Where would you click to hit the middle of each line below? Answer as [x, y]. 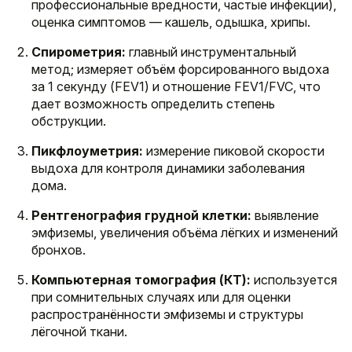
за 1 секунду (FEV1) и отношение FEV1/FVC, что [176, 86]
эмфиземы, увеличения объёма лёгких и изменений [185, 232]
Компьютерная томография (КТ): [141, 279]
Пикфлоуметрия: [87, 150]
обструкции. [69, 121]
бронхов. [59, 249]
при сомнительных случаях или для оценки [161, 297]
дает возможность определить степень [153, 103]
